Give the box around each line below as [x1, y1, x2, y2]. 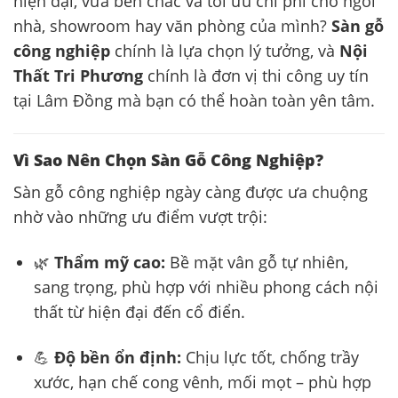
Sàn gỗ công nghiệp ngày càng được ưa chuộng [13, 181, 368, 203]
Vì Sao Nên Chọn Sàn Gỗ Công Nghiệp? [13, 148, 323, 171]
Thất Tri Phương [13, 64, 143, 86]
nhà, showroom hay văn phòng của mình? [13, 14, 331, 36]
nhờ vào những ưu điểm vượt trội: [13, 206, 267, 228]
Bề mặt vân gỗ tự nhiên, [164, 251, 348, 274]
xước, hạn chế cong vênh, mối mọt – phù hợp [33, 371, 371, 394]
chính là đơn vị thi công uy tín [143, 64, 369, 86]
